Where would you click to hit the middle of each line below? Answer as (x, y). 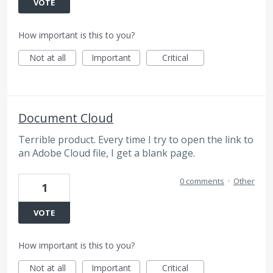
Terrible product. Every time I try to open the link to (136, 140)
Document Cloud (66, 118)
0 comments (202, 181)
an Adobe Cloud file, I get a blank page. (107, 153)
